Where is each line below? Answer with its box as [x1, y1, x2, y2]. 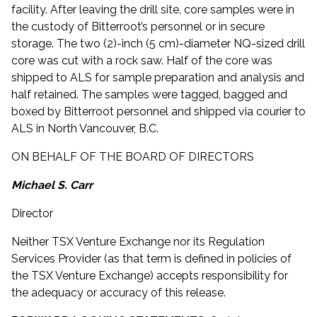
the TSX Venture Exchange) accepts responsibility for [11, 269, 288, 283]
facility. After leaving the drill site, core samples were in [11, 3, 294, 17]
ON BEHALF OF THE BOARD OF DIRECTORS [11, 150, 254, 164]
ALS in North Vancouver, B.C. [11, 122, 158, 136]
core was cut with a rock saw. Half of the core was [11, 54, 272, 68]
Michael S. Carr [11, 178, 93, 192]
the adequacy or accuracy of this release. [11, 286, 226, 300]
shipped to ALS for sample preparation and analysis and [11, 71, 304, 85]
